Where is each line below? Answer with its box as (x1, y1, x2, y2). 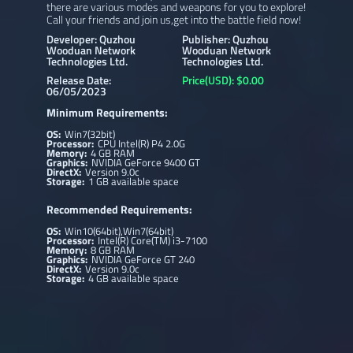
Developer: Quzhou (46, 30, 136, 47)
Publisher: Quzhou (182, 30, 269, 47)
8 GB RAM (91, 242, 136, 258)
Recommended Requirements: (46, 201, 192, 217)
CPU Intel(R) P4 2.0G (98, 135, 186, 151)
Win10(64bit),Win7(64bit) (65, 223, 174, 240)
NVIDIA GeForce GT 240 (91, 251, 195, 268)
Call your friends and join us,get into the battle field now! (46, 10, 301, 28)
